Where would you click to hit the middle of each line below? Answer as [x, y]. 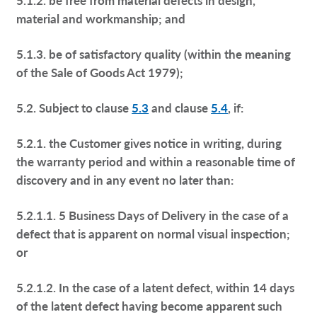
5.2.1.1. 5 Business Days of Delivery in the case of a [153, 215]
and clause [180, 107]
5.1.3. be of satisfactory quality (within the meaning [154, 53]
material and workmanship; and [101, 18]
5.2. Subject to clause [74, 107]
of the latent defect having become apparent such [150, 305]
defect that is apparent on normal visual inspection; [154, 233]
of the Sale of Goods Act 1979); [100, 72]
